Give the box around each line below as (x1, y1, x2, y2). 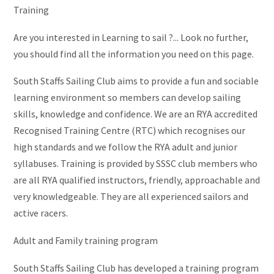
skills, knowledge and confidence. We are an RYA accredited (13, 108, 257, 120)
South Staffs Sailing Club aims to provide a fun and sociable (13, 75, 259, 87)
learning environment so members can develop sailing (13, 91, 241, 104)
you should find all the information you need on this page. (13, 47, 254, 60)
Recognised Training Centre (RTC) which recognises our (13, 124, 245, 137)
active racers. (13, 207, 68, 220)
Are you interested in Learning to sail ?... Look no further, (13, 31, 248, 43)
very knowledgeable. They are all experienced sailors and (13, 190, 248, 203)
